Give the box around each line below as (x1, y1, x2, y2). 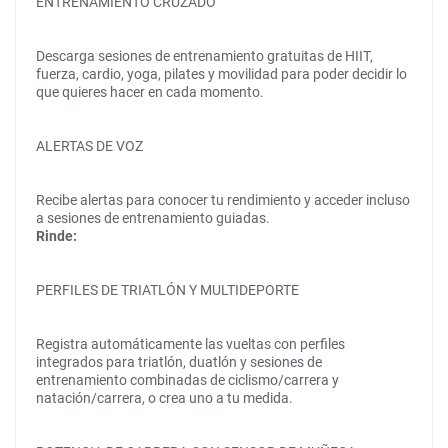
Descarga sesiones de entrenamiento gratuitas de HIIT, (36, 48, 373, 64)
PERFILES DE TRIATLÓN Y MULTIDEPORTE (36, 282, 299, 298)
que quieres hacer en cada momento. (36, 84, 264, 100)
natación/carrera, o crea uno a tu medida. (36, 390, 293, 406)
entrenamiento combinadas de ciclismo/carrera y (36, 372, 339, 388)
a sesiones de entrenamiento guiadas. (36, 210, 270, 226)
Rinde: (36, 228, 77, 244)
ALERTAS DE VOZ (36, 138, 143, 154)
